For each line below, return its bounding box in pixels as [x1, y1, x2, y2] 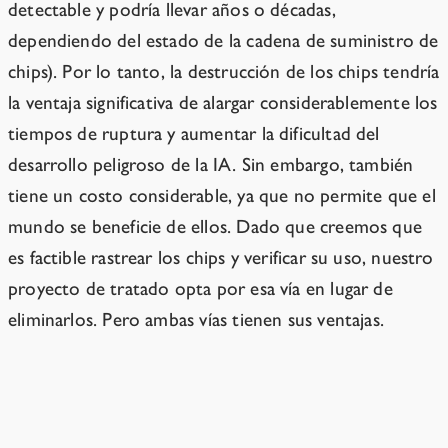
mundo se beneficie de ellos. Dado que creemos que [8, 215, 423, 239]
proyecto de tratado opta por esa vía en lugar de [8, 277, 393, 301]
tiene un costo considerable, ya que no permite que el [8, 184, 436, 208]
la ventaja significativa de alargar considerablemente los [8, 91, 438, 115]
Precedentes [8, 397, 143, 435]
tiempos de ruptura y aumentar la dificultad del [8, 122, 380, 146]
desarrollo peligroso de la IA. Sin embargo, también [8, 153, 414, 177]
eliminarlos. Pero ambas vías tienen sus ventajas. [8, 308, 385, 332]
